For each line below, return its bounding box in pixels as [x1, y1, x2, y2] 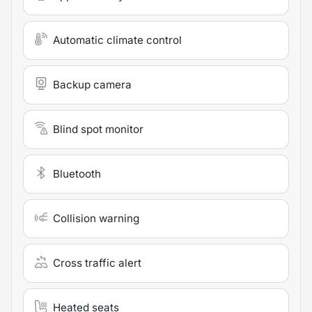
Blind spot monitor [53, 122, 143, 136]
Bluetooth [53, 166, 101, 180]
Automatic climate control [53, 33, 182, 47]
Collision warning [53, 211, 139, 225]
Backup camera [53, 77, 132, 91]
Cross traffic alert [53, 256, 141, 270]
